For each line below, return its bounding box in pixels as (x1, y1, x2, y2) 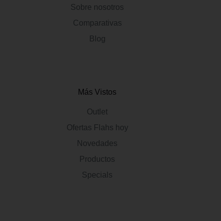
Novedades (77, 139, 118, 148)
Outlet (87, 108, 108, 116)
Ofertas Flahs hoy (66, 123, 128, 132)
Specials (82, 171, 113, 180)
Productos (79, 155, 115, 164)
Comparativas (73, 19, 122, 28)
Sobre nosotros (71, 3, 124, 12)
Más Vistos (78, 88, 117, 97)
